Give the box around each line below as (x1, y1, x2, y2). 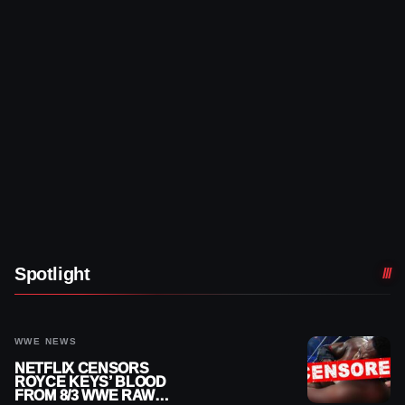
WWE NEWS (14, 335, 78, 346)
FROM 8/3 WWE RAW (14, 387, 155, 403)
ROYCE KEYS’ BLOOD (14, 373, 166, 390)
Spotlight (14, 263, 90, 284)
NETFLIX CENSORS (14, 360, 149, 376)
